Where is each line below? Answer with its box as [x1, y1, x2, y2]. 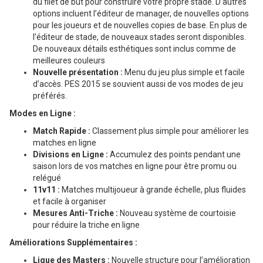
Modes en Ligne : [9, 108, 76, 118]
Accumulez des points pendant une [108, 149, 241, 159]
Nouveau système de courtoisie [118, 208, 236, 218]
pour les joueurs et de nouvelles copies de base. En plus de [33, 20, 247, 30]
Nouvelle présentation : [33, 67, 123, 77]
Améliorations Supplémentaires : [9, 237, 137, 247]
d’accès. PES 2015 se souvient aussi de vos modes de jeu [33, 79, 243, 89]
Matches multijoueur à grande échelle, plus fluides [60, 184, 246, 194]
